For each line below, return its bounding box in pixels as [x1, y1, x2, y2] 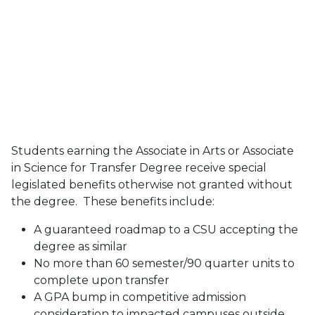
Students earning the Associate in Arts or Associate [11, 144, 294, 158]
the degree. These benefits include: [11, 195, 214, 209]
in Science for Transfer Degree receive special [11, 161, 266, 175]
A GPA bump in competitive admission [34, 290, 246, 304]
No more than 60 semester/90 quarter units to [34, 257, 295, 271]
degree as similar [34, 240, 127, 254]
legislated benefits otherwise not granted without [11, 178, 292, 192]
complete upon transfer [34, 274, 169, 288]
